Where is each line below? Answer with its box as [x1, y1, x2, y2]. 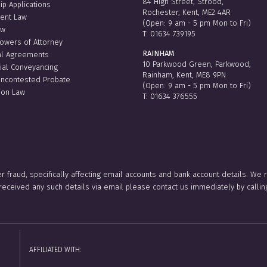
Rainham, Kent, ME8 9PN [142, 70, 226, 79]
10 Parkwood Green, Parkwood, [142, 59, 251, 69]
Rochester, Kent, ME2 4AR [142, 7, 231, 17]
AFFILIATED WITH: [29, 245, 81, 254]
